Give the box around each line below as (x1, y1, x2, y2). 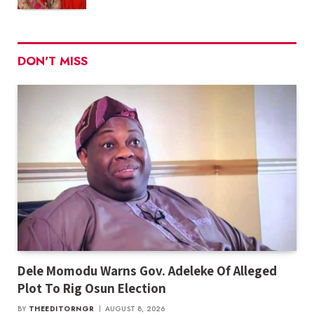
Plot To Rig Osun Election (18, 280, 166, 297)
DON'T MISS (18, 53, 88, 70)
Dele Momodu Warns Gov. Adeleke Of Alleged (18, 262, 277, 280)
